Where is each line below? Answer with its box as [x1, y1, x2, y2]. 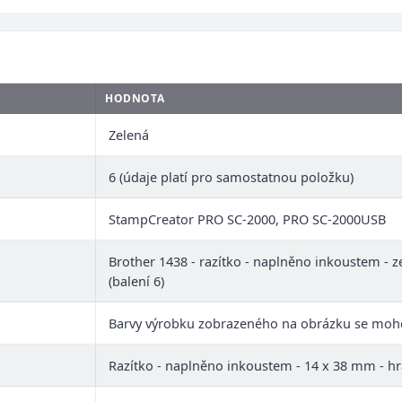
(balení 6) [109, 272, 164, 290]
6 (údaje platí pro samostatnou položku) [109, 168, 354, 186]
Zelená [109, 126, 149, 144]
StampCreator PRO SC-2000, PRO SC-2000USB [109, 210, 386, 228]
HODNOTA [105, 91, 165, 106]
